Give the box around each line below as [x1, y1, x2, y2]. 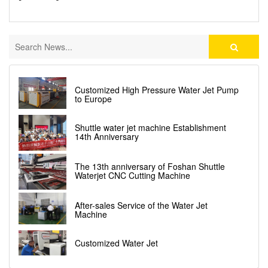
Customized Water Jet [75, 237, 158, 249]
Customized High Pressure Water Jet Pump [75, 84, 239, 96]
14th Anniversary [75, 130, 139, 142]
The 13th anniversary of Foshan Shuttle [75, 160, 225, 172]
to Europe [75, 93, 112, 105]
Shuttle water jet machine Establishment [75, 121, 226, 133]
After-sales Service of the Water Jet [75, 199, 208, 211]
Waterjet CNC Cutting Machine [75, 169, 190, 181]
